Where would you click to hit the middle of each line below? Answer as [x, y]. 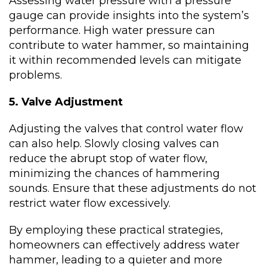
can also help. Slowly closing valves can [114, 144]
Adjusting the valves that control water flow [126, 129]
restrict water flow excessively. [90, 203]
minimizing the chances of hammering [114, 173]
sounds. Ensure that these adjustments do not [133, 188]
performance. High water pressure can [112, 30]
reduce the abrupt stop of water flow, [108, 159]
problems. [35, 75]
